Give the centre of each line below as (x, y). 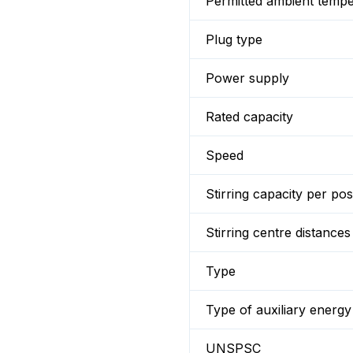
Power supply (247, 78)
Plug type (234, 39)
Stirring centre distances (278, 232)
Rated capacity (249, 117)
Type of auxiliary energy (279, 310)
